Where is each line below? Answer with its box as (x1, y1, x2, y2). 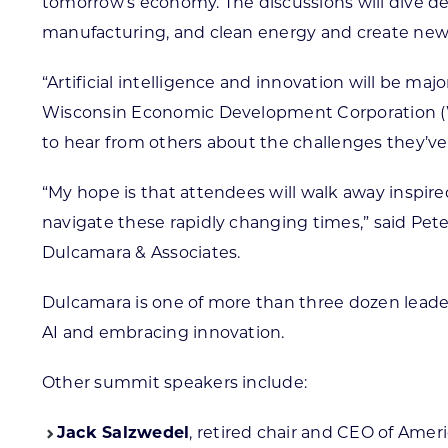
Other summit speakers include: (41, 376, 308, 392)
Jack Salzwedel (56, 426, 190, 442)
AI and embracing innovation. (41, 326, 285, 342)
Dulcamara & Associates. (41, 246, 241, 262)
